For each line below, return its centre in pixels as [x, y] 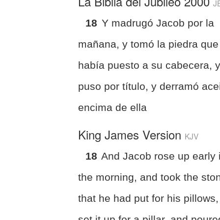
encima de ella [113, 107]
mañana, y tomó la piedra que [149, 44]
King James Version [132, 134]
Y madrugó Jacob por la [158, 23]
